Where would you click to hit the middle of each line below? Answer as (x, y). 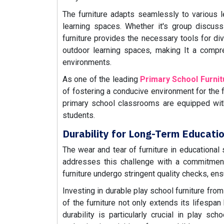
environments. (87, 62)
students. (79, 115)
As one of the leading (101, 79)
